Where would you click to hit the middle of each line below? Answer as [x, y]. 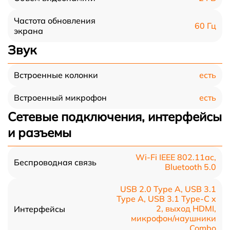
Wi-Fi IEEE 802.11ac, [176, 157]
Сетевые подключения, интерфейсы [115, 117]
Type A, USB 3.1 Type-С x [166, 199]
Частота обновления [55, 21]
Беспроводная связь [55, 162]
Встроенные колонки [56, 75]
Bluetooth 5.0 [190, 167]
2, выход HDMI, [186, 208]
